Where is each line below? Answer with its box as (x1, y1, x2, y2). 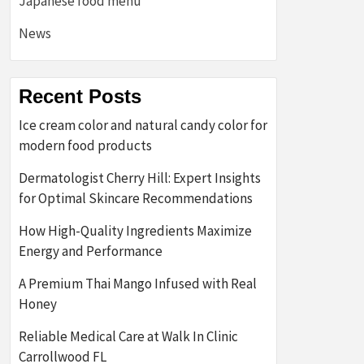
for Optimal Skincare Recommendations (19, 189, 253, 207)
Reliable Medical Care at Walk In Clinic (19, 327, 238, 345)
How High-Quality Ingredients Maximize (19, 222, 252, 240)
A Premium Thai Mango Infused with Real (19, 275, 257, 292)
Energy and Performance (19, 242, 165, 260)
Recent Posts (19, 85, 141, 107)
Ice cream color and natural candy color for (19, 116, 267, 134)
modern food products (19, 136, 152, 154)
